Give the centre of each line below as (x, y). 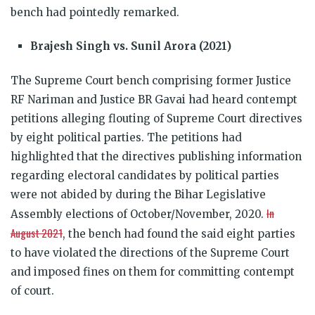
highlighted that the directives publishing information (156, 156)
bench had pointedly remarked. (95, 12)
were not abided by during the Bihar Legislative (138, 194)
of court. (34, 290)
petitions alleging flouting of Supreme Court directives (156, 118)
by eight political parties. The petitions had (126, 137)
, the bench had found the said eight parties (179, 233)
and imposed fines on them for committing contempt (153, 271)
